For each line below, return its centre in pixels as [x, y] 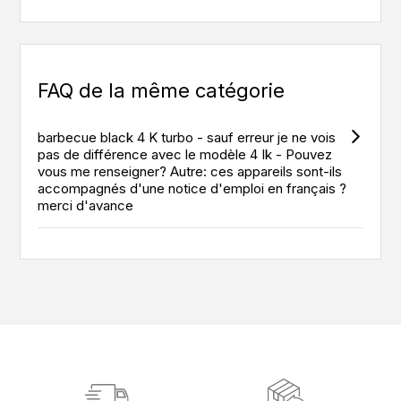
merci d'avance [86, 206]
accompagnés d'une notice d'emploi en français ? [192, 189]
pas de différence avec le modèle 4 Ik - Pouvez [185, 155]
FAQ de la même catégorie [162, 91]
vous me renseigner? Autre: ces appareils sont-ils [190, 172]
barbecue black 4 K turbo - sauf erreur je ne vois [187, 138]
